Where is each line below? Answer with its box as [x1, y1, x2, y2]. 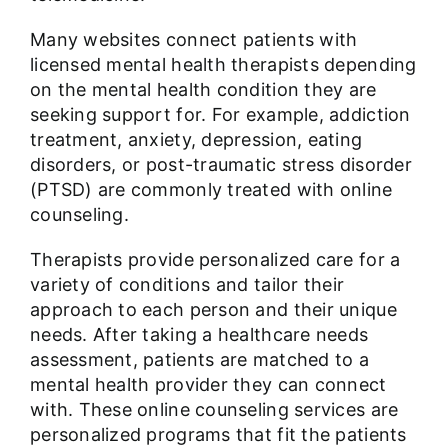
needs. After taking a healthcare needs [29, 324, 369, 346]
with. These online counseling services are [29, 399, 399, 421]
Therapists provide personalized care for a [29, 249, 401, 271]
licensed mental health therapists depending [29, 54, 417, 76]
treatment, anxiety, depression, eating [29, 129, 363, 151]
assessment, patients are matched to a [29, 349, 369, 371]
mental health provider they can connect [29, 374, 387, 396]
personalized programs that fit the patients [29, 424, 407, 446]
